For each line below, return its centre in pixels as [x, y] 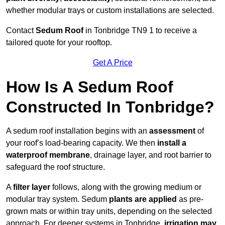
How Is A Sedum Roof [90, 87]
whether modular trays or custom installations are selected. [110, 11]
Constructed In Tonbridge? [110, 107]
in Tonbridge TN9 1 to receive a [140, 31]
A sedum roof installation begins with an [78, 131]
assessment [172, 131]
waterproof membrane [48, 155]
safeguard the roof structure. [55, 167]
